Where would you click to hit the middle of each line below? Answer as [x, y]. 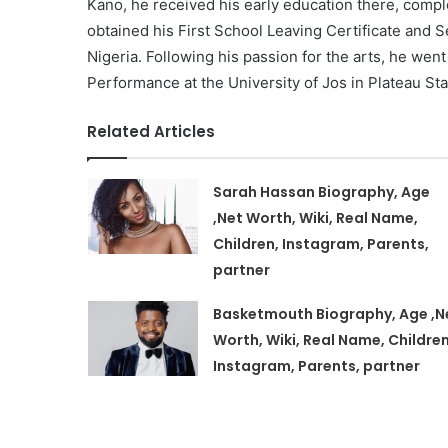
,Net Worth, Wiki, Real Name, [315, 217]
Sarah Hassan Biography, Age [321, 191]
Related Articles [151, 131]
